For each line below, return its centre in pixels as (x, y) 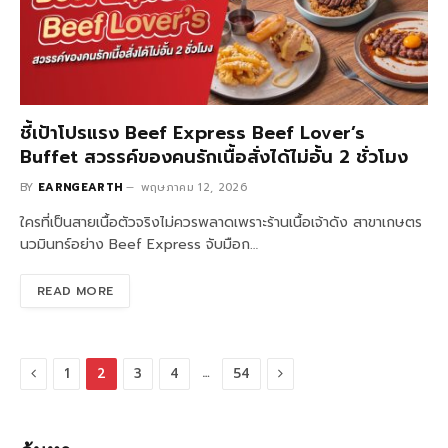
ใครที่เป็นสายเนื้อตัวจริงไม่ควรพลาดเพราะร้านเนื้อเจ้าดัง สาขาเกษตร (221, 222)
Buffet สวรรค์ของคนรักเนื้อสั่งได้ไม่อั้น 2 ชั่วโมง (214, 156)
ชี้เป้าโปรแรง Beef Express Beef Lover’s (192, 132)
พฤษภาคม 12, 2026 (193, 187)
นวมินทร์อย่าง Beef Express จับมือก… (139, 244)
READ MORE (75, 290)
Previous (65, 372)
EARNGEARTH (80, 187)
